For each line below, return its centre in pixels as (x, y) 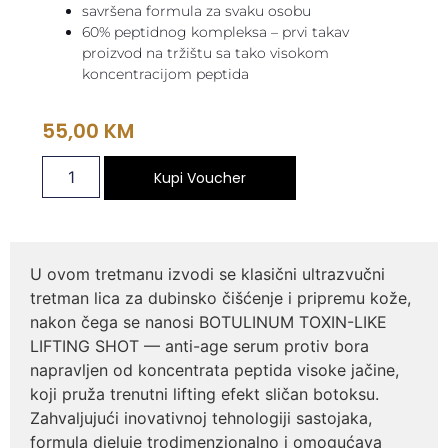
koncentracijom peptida (166, 73)
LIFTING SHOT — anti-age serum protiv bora (199, 346)
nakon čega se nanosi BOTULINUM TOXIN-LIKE (208, 322)
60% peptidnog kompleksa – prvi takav (216, 31)
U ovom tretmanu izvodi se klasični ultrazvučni (207, 274)
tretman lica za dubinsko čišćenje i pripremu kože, (220, 298)
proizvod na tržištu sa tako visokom (206, 52)
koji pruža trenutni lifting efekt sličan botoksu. (204, 394)
